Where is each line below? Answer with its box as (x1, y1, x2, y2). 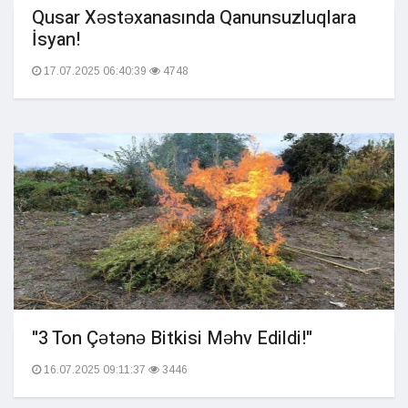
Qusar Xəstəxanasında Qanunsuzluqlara (32, 5, 356, 31)
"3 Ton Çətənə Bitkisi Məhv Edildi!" (32, 325, 312, 352)
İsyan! (32, 26, 80, 53)
